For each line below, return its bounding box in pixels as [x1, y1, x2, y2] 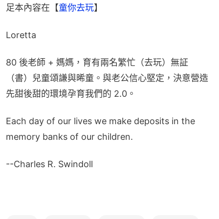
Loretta [6, 30, 36, 41]
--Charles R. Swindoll [6, 159, 93, 170]
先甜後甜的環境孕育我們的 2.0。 [6, 88, 136, 99]
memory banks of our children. [6, 131, 133, 142]
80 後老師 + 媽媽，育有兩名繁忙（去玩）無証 [6, 57, 188, 68]
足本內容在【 [6, 2, 59, 13]
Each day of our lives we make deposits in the [6, 116, 195, 127]
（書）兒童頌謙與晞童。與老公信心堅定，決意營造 [6, 73, 208, 84]
